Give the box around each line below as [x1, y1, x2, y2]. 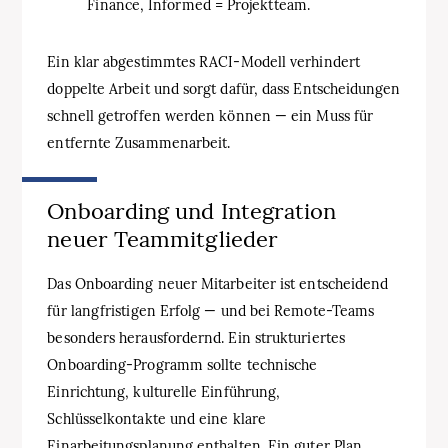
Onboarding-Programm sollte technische [47, 355, 318, 374]
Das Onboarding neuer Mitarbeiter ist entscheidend [47, 274, 389, 293]
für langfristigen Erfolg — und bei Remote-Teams [47, 301, 375, 320]
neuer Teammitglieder [47, 224, 279, 253]
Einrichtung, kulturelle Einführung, [47, 382, 281, 401]
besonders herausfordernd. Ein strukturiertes [47, 328, 345, 347]
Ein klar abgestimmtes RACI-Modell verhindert [47, 52, 360, 71]
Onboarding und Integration [47, 196, 337, 225]
